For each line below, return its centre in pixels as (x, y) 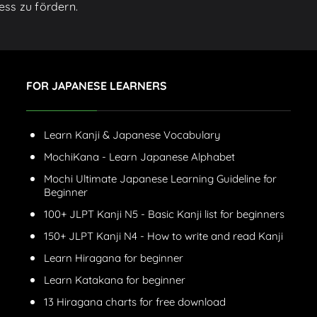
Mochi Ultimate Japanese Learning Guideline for (160, 179)
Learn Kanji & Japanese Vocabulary (132, 135)
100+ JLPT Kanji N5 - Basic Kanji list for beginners (164, 214)
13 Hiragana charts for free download (134, 302)
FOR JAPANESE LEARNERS (96, 86)
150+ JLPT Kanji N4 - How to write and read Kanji (163, 236)
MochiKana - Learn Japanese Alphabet (139, 157)
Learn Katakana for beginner (114, 280)
